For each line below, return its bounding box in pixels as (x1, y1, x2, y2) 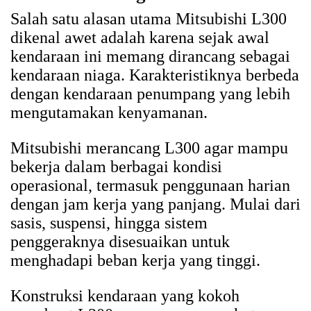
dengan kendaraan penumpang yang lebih (10, 85, 290, 103)
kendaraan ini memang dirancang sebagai (10, 47, 290, 66)
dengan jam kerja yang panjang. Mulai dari (10, 195, 301, 214)
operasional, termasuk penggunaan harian (10, 176, 290, 195)
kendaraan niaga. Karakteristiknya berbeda (10, 66, 299, 85)
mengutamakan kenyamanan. (10, 103, 208, 122)
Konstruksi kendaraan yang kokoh (10, 287, 239, 305)
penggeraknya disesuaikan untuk (10, 233, 230, 251)
